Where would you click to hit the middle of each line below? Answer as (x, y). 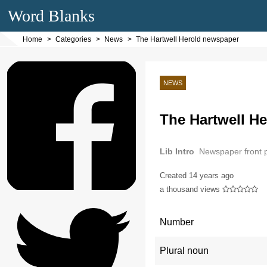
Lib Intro (177, 152)
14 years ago (211, 175)
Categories (73, 39)
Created (174, 175)
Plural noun (184, 250)
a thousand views (190, 189)
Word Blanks (52, 16)
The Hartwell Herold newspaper (187, 39)
